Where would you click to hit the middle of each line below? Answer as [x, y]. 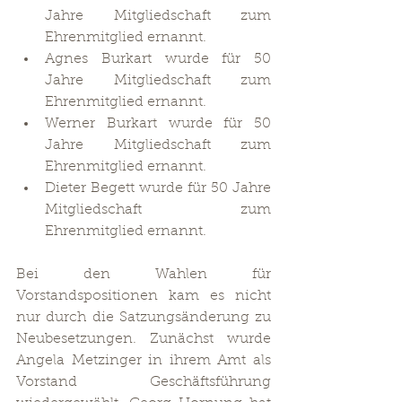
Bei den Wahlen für [144, 275]
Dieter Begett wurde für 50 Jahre [158, 188]
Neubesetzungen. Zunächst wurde [144, 339]
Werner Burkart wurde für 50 [158, 124]
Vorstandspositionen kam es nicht [144, 296]
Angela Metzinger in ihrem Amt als [144, 361]
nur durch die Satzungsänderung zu [144, 318]
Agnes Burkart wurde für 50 [158, 59]
